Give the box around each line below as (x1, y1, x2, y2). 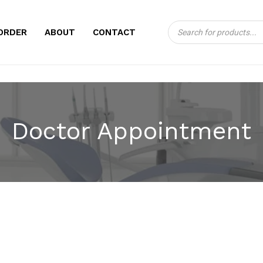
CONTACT (93, 27, 136, 38)
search (167, 33, 197, 45)
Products (167, 21, 208, 32)
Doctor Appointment (12, 116, 251, 145)
